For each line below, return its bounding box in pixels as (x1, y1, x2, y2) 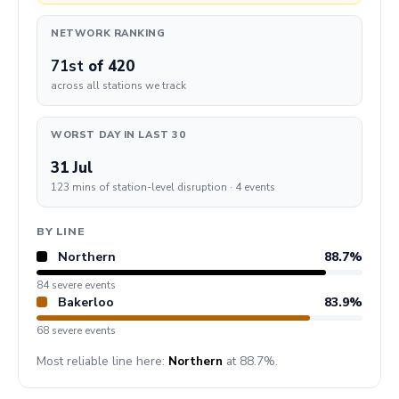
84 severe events (37, 277, 116, 292)
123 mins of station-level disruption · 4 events (51, 179, 276, 194)
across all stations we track (51, 78, 187, 94)
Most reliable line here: (37, 353, 168, 370)
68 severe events (37, 322, 116, 338)
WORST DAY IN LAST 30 (51, 127, 186, 142)
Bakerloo (58, 293, 114, 311)
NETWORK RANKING (51, 27, 166, 41)
